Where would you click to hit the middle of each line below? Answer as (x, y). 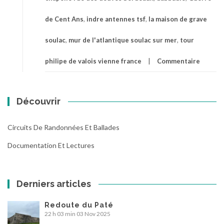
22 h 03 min (60, 214)
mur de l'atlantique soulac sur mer (123, 40)
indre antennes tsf (116, 19)
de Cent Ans (64, 19)
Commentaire (178, 61)
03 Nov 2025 (93, 214)
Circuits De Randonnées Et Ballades (63, 127)
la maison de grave (178, 19)
